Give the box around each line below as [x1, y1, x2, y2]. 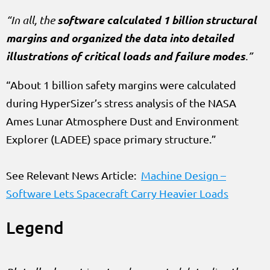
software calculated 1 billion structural [57, 12, 257, 27]
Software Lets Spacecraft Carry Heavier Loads [6, 186, 228, 199]
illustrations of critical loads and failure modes [6, 48, 245, 63]
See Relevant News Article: [6, 168, 141, 181]
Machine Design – [141, 168, 226, 181]
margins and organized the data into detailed [6, 30, 234, 45]
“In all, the [6, 13, 57, 27]
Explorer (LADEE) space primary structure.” [6, 132, 216, 145]
